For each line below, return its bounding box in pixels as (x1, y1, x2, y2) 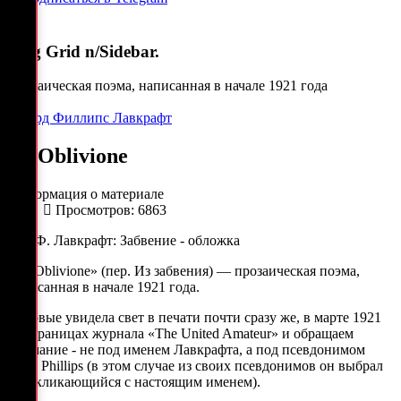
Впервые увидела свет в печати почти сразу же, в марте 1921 (7, 310, 381, 326)
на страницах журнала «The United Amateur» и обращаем (7, 326, 354, 342)
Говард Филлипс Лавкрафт (7, 110, 172, 126)
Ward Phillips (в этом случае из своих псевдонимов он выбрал (7, 358, 383, 374)
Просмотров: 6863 (55, 202, 166, 218)
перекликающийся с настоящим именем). (7, 374, 260, 390)
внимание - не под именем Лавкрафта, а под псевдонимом (7, 342, 365, 358)
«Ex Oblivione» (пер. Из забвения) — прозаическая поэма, (7, 263, 360, 279)
